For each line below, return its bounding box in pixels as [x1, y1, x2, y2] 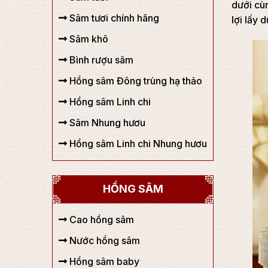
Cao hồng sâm [67, 214, 134, 226]
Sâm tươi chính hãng [67, 12, 159, 24]
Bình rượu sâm [67, 54, 133, 66]
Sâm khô [67, 33, 108, 45]
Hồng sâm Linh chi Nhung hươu [67, 138, 207, 150]
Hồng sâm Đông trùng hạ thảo [67, 75, 202, 87]
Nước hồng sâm [67, 234, 140, 246]
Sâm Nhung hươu [67, 117, 145, 129]
